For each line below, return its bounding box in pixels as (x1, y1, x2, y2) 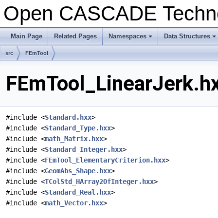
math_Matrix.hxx (45, 135, 103, 143)
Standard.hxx (45, 113, 91, 122)
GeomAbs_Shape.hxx (45, 167, 111, 175)
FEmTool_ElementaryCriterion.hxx (45, 156, 165, 164)
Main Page (11, 33, 42, 40)
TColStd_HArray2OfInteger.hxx (45, 178, 154, 186)
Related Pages (54, 33, 97, 40)
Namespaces (109, 33, 146, 40)
